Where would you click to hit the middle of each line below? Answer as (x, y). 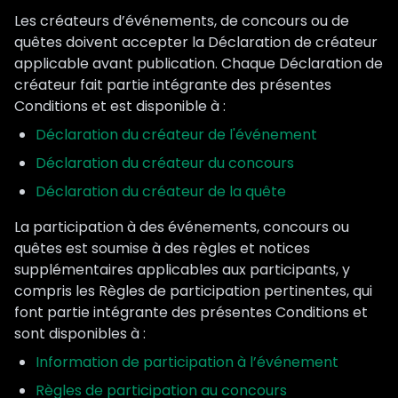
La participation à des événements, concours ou (182, 227)
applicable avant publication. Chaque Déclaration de (199, 64)
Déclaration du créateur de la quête (161, 191)
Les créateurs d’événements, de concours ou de (182, 21)
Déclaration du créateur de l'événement (176, 135)
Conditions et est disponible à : (120, 106)
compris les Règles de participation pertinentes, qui (193, 291)
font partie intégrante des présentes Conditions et (191, 312)
